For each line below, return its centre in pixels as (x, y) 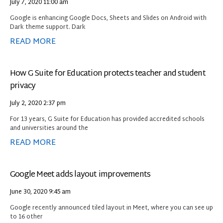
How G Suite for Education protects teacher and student (108, 74)
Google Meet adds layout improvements (80, 175)
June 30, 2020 (29, 192)
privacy (23, 86)
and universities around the (49, 128)
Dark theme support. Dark (48, 27)
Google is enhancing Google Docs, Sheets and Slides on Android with (108, 18)
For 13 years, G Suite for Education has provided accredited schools (107, 119)
